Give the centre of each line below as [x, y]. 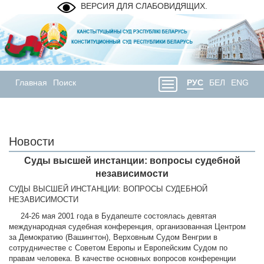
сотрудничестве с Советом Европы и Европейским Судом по [118, 248]
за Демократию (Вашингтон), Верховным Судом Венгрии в [113, 237]
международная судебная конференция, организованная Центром [127, 227]
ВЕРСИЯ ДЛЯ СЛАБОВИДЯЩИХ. [144, 6]
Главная [31, 83]
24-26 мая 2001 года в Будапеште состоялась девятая [113, 216]
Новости [32, 142]
